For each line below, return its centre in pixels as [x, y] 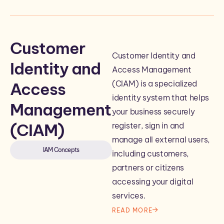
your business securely [153, 111]
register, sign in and [148, 125]
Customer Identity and [154, 55]
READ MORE [132, 210]
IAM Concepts [61, 150]
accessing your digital [153, 181]
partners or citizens [148, 167]
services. [129, 195]
